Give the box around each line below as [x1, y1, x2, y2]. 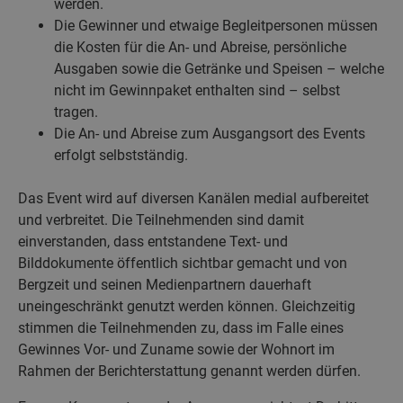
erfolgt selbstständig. [54, 146, 188, 164]
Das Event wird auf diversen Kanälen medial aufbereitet [18, 189, 369, 207]
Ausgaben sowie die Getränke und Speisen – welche [54, 59, 384, 77]
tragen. [54, 103, 98, 121]
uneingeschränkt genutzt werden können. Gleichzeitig [18, 297, 355, 315]
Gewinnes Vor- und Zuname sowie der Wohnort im [18, 340, 335, 358]
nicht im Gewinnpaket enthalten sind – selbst [54, 81, 340, 99]
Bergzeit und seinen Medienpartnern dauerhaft [18, 275, 311, 293]
